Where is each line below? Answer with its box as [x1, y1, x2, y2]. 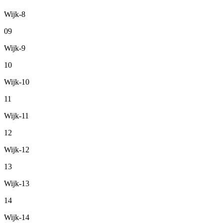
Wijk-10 [4, 78, 29, 87]
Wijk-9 [4, 44, 25, 53]
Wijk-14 [4, 213, 29, 222]
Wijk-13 [4, 179, 29, 188]
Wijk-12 [4, 145, 29, 154]
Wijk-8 [4, 10, 25, 19]
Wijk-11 [4, 111, 29, 120]
